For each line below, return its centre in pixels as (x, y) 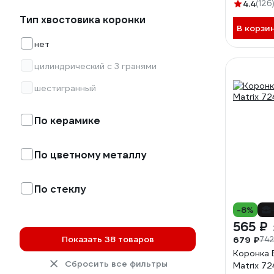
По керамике (67, 121)
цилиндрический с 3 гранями (95, 66)
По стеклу (60, 189)
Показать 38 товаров (108, 239)
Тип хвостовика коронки (83, 20)
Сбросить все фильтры (116, 264)
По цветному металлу (90, 155)
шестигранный (65, 88)
